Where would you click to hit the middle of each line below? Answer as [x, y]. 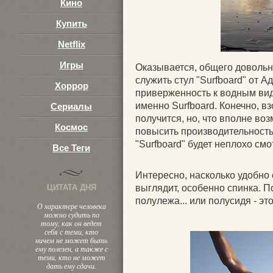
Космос [71, 127]
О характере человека [71, 206]
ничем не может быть [71, 240]
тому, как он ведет [71, 223]
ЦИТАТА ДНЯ [71, 187]
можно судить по [71, 214]
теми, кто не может [71, 257]
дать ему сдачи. [71, 266]
